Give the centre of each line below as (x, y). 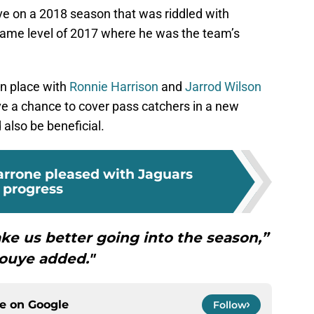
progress (33, 189)
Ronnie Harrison (114, 87)
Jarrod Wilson (223, 87)
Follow (230, 305)
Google (48, 305)
